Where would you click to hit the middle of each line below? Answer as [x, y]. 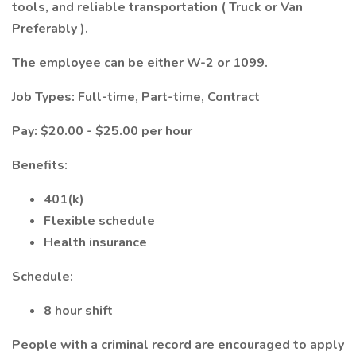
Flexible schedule [99, 221]
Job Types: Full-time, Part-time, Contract [136, 97]
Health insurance [95, 242]
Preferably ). [50, 29]
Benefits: [40, 165]
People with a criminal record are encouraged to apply [178, 345]
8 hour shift [78, 311]
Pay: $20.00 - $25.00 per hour [102, 131]
